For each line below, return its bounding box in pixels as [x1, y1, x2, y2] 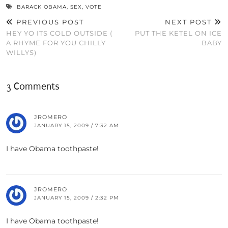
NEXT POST [165, 18, 214, 26]
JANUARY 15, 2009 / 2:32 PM [34, 194, 119, 202]
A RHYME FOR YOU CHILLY [6, 39, 106, 47]
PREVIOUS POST [14, 18, 84, 26]
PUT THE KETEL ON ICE [135, 29, 222, 38]
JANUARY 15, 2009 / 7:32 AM [34, 122, 119, 129]
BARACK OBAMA [17, 4, 67, 11]
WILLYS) [6, 48, 37, 57]
